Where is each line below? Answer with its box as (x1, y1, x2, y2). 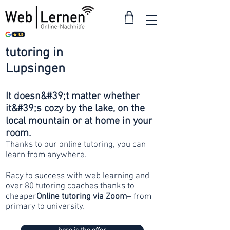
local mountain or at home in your (6, 115, 152, 127)
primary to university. (6, 202, 84, 212)
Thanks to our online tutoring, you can (6, 140, 146, 150)
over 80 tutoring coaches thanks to (6, 181, 135, 191)
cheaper (6, 191, 36, 202)
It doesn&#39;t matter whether (6, 90, 140, 103)
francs (124, 65, 151, 77)
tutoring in (5, 45, 63, 61)
